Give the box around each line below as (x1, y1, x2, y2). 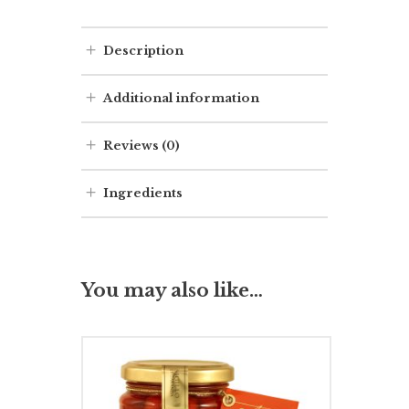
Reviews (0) (103, 137, 180, 153)
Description (103, 42, 184, 58)
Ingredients (103, 184, 183, 201)
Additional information (103, 89, 259, 106)
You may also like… (81, 278, 263, 301)
